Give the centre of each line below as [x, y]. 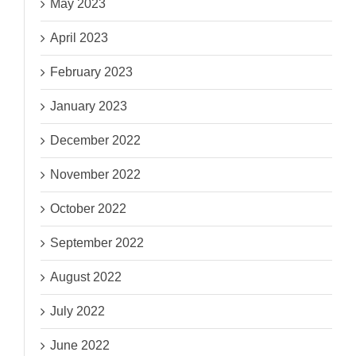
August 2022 [86, 277]
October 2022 [89, 209]
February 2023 [92, 72]
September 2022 [97, 243]
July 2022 [78, 311]
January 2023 [89, 106]
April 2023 [79, 38]
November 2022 [96, 175]
